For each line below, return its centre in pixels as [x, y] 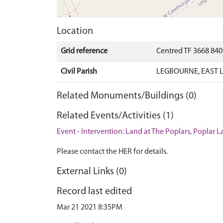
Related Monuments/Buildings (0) [127, 96]
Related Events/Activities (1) [115, 116]
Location [75, 31]
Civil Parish [79, 72]
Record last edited [94, 192]
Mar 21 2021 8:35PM [90, 208]
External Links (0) [92, 172]
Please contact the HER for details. [112, 152]
